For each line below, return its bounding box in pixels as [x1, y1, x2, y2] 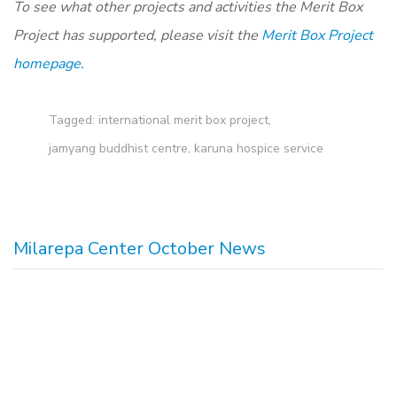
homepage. [13, 54, 84, 74]
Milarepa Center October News [13, 237, 266, 261]
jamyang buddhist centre [49, 140, 188, 158]
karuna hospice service [194, 140, 323, 158]
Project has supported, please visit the [13, 26, 261, 46]
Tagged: [49, 112, 98, 129]
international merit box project [98, 112, 269, 129]
